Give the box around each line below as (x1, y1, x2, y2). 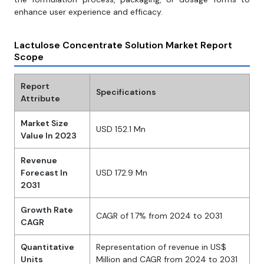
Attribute (21, 93, 60, 104)
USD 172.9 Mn (96, 167, 147, 179)
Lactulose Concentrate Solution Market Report (14, 39, 232, 52)
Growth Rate (21, 204, 73, 216)
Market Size (21, 118, 68, 129)
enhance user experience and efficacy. (14, 6, 163, 18)
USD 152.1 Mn (96, 124, 146, 135)
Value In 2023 (21, 130, 77, 141)
